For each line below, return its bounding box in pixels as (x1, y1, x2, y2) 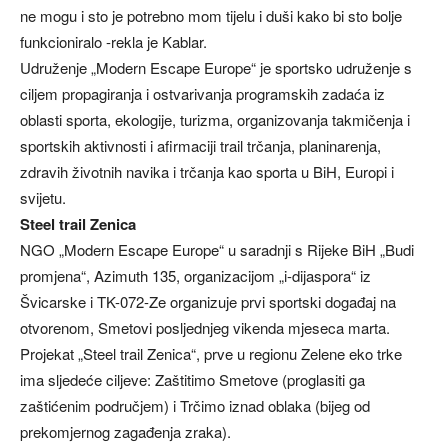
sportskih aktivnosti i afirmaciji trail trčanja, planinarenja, (20, 135, 381, 156)
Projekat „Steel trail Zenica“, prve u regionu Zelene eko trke (20, 343, 402, 364)
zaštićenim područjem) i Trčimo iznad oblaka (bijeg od (20, 395, 370, 416)
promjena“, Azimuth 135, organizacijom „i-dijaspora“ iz (20, 265, 371, 286)
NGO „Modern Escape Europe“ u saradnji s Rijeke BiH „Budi (20, 239, 414, 260)
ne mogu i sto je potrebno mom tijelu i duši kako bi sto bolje (20, 5, 402, 26)
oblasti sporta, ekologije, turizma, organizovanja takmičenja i (20, 109, 410, 130)
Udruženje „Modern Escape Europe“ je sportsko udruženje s (20, 57, 412, 78)
